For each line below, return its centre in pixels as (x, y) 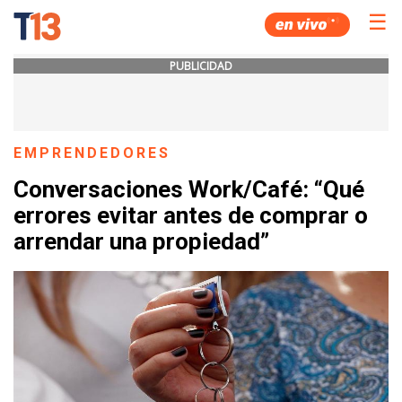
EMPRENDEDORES (92, 153)
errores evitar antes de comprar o (191, 216)
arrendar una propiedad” (141, 242)
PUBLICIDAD (201, 66)
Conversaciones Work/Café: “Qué (189, 190)
